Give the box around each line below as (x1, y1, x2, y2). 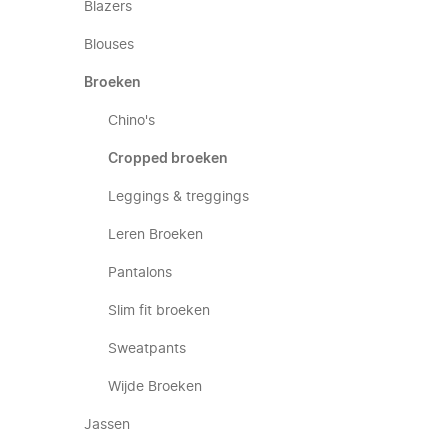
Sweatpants (108, 342, 186, 356)
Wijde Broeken (108, 380, 202, 394)
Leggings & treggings (108, 190, 249, 204)
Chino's (108, 114, 155, 128)
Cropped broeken (108, 152, 228, 166)
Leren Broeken (108, 228, 203, 242)
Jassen (84, 418, 130, 432)
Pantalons (108, 266, 172, 280)
